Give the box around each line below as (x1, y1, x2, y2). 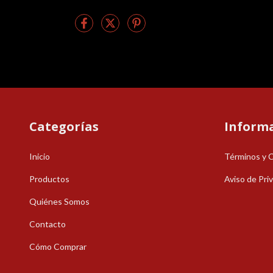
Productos (29, 173, 69, 184)
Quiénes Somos (29, 196, 90, 207)
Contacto (29, 218, 66, 229)
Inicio (29, 151, 50, 161)
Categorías (29, 118, 99, 135)
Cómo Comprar (29, 241, 87, 252)
